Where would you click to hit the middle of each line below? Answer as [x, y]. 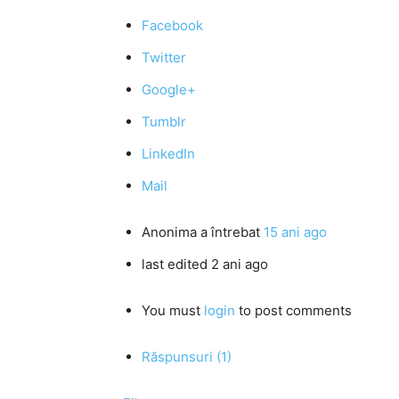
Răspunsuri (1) [187, 357]
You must [173, 310]
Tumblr [164, 122]
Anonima [169, 232]
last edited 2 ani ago [205, 264]
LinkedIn [168, 154]
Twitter [164, 57]
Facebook [172, 25]
